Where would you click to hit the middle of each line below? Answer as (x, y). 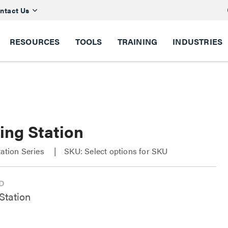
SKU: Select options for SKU (116, 151)
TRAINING (137, 41)
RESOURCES (35, 41)
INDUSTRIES (198, 41)
